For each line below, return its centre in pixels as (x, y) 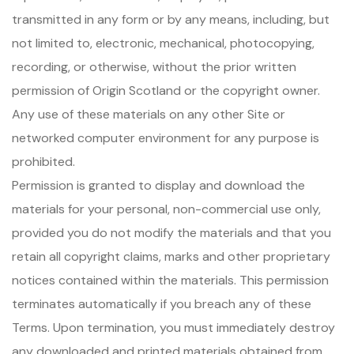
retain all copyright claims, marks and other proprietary (171, 256)
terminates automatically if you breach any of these (162, 304)
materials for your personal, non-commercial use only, (166, 209)
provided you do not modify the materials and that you (171, 233)
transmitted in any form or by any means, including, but (171, 19)
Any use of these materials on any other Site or (149, 114)
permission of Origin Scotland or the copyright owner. (166, 90)
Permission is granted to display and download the (158, 185)
